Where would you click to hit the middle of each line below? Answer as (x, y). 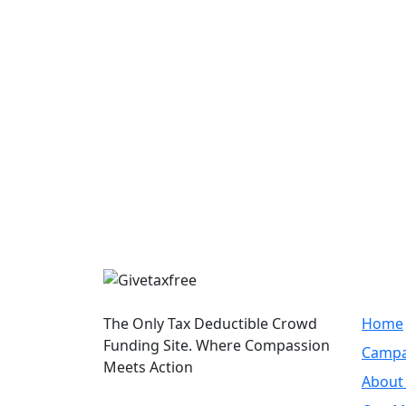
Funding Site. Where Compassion (217, 345)
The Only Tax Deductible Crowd (210, 324)
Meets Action (148, 367)
